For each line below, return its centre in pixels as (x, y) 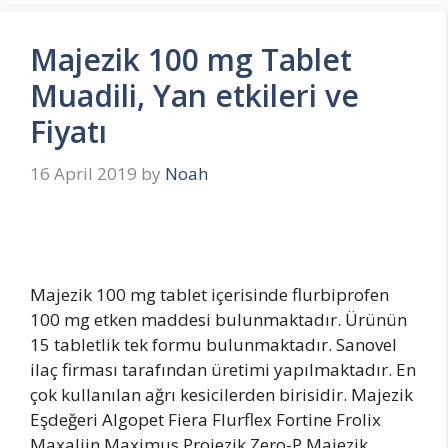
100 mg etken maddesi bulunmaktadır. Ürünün (218, 319)
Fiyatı (68, 131)
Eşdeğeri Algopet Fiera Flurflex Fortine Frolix (205, 419)
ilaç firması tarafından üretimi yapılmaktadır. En (223, 369)
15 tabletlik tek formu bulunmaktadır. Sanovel (213, 344)
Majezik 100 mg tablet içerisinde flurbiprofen (209, 294)
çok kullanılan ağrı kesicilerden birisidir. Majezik (221, 394)
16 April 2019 (83, 173)
